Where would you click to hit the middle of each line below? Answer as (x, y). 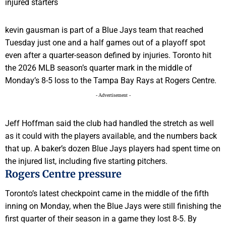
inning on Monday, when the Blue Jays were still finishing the (113, 206)
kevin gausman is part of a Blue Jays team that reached (104, 30)
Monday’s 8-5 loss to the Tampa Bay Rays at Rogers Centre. (111, 81)
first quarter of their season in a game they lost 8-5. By (101, 218)
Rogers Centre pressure (63, 174)
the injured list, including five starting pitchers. (86, 161)
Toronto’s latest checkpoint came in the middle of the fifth (107, 193)
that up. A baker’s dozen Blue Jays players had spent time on (113, 149)
